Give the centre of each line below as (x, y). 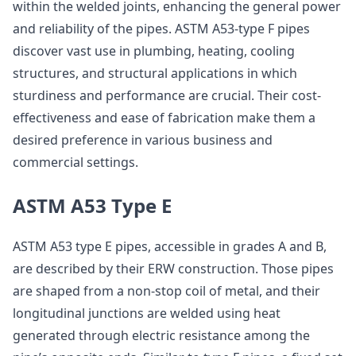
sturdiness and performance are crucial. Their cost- (167, 95)
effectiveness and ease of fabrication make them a (164, 118)
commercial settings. (75, 162)
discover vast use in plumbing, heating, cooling (154, 51)
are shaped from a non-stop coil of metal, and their (166, 291)
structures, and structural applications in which (155, 73)
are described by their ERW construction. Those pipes (173, 269)
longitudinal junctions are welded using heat (147, 313)
